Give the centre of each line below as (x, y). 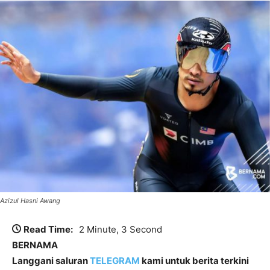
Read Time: (48, 229)
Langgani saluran (51, 260)
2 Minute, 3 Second (121, 229)
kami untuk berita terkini (194, 260)
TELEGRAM (115, 260)
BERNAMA (35, 245)
